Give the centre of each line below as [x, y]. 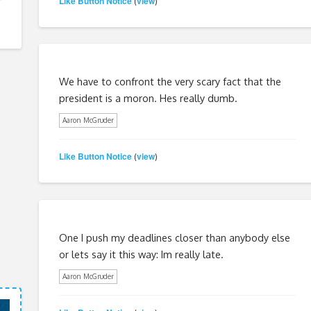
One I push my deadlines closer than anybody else [174, 237]
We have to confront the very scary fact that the [170, 81]
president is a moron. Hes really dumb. [148, 98]
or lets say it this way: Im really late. [141, 254]
